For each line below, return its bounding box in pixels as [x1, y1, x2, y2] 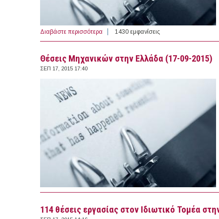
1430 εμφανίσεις [115, 28, 160, 36]
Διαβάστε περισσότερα [40, 28, 103, 36]
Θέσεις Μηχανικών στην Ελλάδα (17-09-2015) [40, 53, 213, 65]
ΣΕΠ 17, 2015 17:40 [40, 66, 88, 72]
